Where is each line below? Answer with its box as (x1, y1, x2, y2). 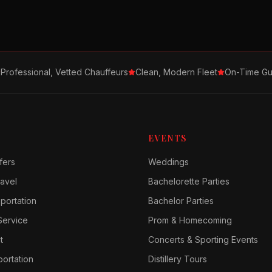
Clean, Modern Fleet (135, 67, 217, 77)
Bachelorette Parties (148, 176, 229, 186)
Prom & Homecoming (148, 215, 232, 225)
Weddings (148, 157, 189, 167)
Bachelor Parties (148, 195, 214, 206)
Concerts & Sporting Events (148, 234, 258, 245)
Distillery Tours (148, 254, 207, 264)
